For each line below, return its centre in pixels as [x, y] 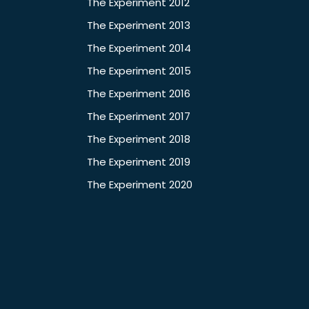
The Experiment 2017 [139, 117]
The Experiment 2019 [139, 162]
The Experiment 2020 [140, 185]
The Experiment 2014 [139, 48]
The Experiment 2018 [139, 139]
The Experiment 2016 [139, 94]
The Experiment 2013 [139, 26]
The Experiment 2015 [139, 71]
